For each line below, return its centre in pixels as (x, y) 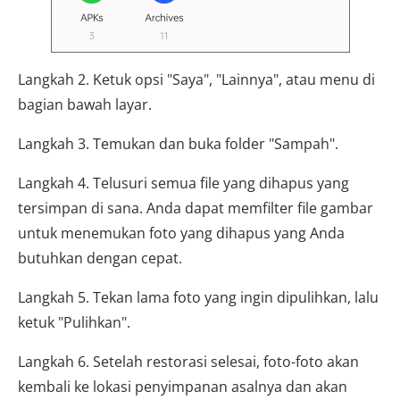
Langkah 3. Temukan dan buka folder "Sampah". (178, 144)
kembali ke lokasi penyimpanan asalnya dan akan (183, 387)
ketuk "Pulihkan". (74, 322)
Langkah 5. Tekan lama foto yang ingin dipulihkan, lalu (198, 297)
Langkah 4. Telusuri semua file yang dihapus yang (183, 183)
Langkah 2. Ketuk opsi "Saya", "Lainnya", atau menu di (196, 79)
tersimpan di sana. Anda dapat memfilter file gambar (196, 208)
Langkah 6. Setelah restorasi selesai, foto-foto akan (188, 362)
